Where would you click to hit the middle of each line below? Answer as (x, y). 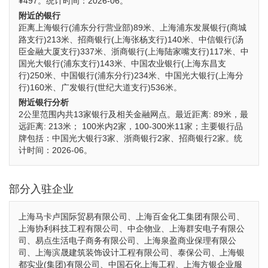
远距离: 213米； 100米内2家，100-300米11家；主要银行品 (131, 126)
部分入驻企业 (41, 189)
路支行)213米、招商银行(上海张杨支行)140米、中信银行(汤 (131, 39)
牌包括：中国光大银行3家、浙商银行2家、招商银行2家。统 (130, 138)
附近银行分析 (44, 102)
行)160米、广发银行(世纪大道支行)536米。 (100, 87)
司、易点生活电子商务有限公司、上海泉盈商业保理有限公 (127, 240)
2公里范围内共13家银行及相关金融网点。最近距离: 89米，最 (133, 114)
